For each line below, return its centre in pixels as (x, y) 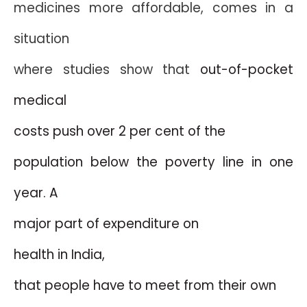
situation (41, 39)
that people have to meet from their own (145, 285)
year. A (36, 193)
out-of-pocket (247, 70)
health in (42, 255)
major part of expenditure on (106, 224)
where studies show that (107, 70)
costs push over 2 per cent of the (120, 131)
